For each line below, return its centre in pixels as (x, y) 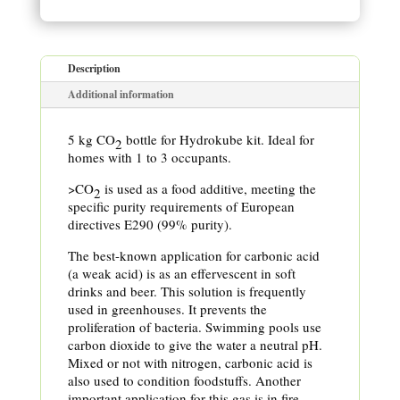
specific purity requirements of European (181, 207)
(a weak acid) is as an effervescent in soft (181, 274)
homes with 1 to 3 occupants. (149, 158)
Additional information (121, 95)
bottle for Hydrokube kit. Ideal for (218, 140)
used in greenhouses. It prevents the (167, 309)
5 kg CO (91, 140)
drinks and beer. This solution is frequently (187, 292)
